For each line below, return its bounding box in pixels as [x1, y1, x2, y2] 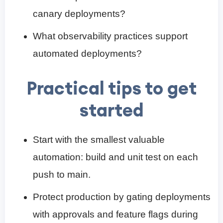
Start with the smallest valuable [33, 134, 165, 145]
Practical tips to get [26, 77, 197, 100]
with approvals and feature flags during [33, 209, 198, 220]
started [79, 99, 144, 122]
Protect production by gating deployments [33, 192, 211, 203]
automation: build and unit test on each [33, 152, 198, 163]
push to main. [33, 169, 91, 180]
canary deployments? [33, 8, 125, 19]
